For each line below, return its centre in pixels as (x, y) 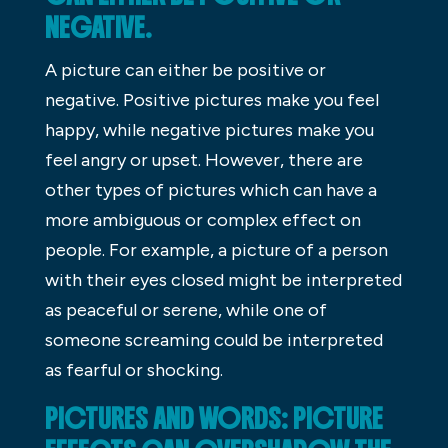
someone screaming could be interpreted (213, 339)
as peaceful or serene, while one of (185, 309)
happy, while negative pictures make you (209, 129)
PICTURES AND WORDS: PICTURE (213, 418)
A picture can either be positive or (185, 69)
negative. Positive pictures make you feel (211, 99)
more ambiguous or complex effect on (202, 219)
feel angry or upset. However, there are (203, 159)
